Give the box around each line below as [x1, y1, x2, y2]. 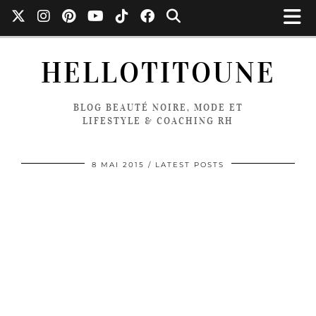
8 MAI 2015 [92, 160, 145, 169]
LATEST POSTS [155, 160, 224, 169]
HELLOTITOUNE [40, 56, 276, 90]
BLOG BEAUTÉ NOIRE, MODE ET [73, 102, 243, 114]
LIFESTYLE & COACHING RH [83, 115, 233, 127]
